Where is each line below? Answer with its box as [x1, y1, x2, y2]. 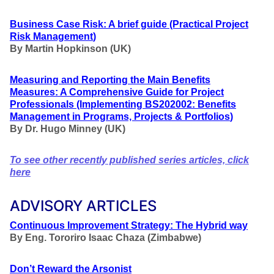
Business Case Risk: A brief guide [10, 19, 167, 29]
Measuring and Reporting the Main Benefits [10, 75, 210, 85]
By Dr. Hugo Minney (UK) [10, 124, 125, 134]
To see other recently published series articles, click [10, 155, 249, 165]
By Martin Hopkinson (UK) [10, 43, 131, 54]
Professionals [10, 99, 74, 109]
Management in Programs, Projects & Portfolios [10, 111, 230, 122]
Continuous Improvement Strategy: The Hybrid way [10, 220, 248, 231]
